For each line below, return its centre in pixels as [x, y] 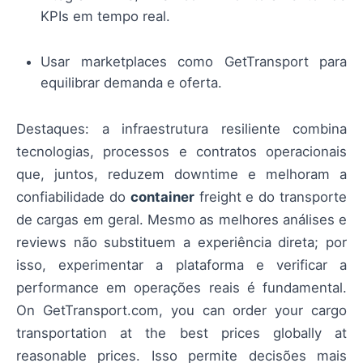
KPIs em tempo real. [105, 16]
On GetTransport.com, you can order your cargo [181, 311]
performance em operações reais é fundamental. [181, 288]
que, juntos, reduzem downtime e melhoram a [181, 175]
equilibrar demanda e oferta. [131, 83]
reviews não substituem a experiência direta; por [181, 243]
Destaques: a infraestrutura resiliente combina [181, 129]
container [162, 197]
